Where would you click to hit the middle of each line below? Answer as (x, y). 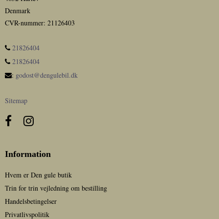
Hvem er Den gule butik (38, 175)
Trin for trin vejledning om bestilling (56, 188)
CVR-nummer (24, 22)
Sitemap (16, 100)
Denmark (18, 10)
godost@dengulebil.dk (47, 75)
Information (28, 154)
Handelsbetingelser (31, 201)
